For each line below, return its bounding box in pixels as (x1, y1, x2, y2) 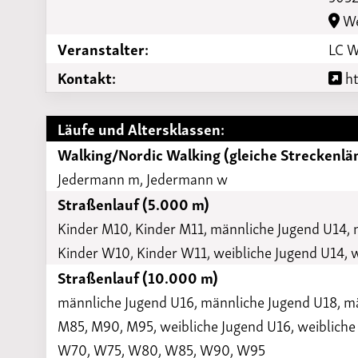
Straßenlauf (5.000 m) (58, 191, 210, 217)
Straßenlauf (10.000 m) (58, 265, 219, 290)
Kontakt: (58, 64, 117, 89)
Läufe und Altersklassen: (58, 116, 225, 141)
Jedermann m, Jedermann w (58, 165, 229, 191)
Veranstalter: (58, 35, 149, 61)
